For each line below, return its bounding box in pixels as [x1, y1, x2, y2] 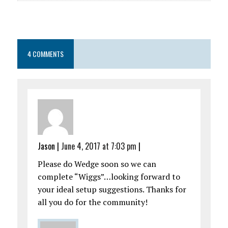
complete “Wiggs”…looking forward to [37, 171, 180, 183]
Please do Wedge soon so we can [37, 158, 156, 170]
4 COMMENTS [27, 48, 64, 60]
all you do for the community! [37, 196, 148, 208]
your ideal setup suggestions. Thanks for [37, 184, 186, 195]
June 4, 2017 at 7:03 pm [61, 140, 136, 153]
